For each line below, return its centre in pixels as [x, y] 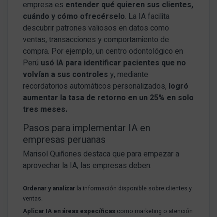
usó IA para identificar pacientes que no [114, 63]
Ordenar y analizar [49, 189]
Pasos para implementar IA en [87, 128]
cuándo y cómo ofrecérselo [74, 17]
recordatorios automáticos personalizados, [95, 86]
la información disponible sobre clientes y [134, 189]
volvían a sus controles [66, 75]
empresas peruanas [64, 140]
